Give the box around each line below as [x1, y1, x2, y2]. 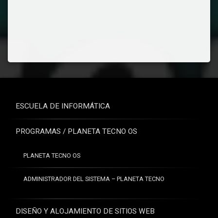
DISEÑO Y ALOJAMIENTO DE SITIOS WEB [16, 206, 155, 216]
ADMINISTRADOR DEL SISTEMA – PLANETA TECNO [23, 175, 164, 182]
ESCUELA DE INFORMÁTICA [16, 101, 110, 110]
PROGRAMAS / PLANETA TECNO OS [16, 127, 137, 136]
